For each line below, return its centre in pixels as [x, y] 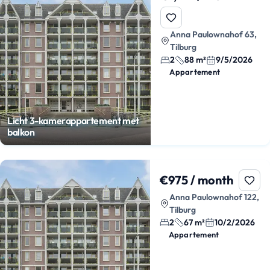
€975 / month [196, 180]
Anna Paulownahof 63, [214, 35]
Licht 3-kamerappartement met [73, 120]
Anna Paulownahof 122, [214, 197]
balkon [21, 132]
